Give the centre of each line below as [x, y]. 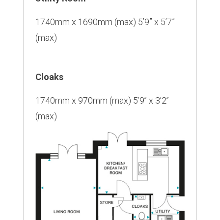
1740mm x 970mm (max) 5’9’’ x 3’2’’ [102, 100]
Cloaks [49, 77]
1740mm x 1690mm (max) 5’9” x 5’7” [105, 22]
